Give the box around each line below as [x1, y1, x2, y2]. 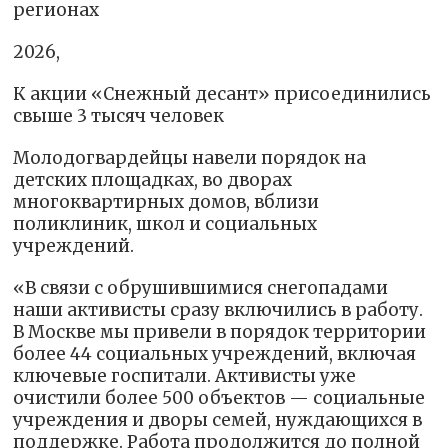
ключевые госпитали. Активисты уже [13, 365, 357, 388]
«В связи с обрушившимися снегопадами [13, 277, 389, 300]
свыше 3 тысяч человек [13, 105, 225, 128]
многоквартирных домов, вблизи [13, 191, 320, 214]
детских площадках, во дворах [13, 169, 293, 192]
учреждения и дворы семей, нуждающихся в [13, 409, 423, 432]
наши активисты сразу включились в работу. [13, 299, 424, 322]
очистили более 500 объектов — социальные [13, 387, 426, 410]
